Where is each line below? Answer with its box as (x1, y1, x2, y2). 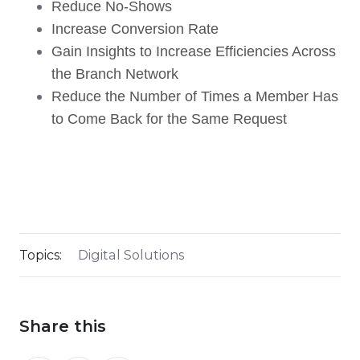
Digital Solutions (77, 246, 184, 263)
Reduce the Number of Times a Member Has (51, 88, 338, 104)
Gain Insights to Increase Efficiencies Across (51, 43, 336, 59)
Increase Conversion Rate (51, 20, 219, 37)
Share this (19, 316, 106, 336)
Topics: (19, 246, 62, 263)
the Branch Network (51, 65, 182, 82)
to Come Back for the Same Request (51, 110, 287, 127)
